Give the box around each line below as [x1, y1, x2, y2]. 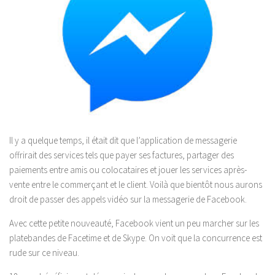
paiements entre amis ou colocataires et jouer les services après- [9, 164, 247, 176]
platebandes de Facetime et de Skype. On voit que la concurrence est [9, 232, 262, 244]
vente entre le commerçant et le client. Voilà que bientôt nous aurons [9, 179, 262, 190]
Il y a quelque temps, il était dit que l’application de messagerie [9, 134, 237, 146]
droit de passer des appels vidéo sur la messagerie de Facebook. [9, 193, 247, 205]
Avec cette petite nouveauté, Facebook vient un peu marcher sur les [9, 217, 259, 229]
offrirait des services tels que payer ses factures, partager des [9, 149, 234, 161]
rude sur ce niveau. [9, 247, 79, 258]
